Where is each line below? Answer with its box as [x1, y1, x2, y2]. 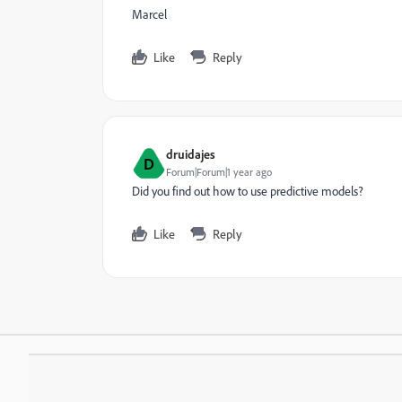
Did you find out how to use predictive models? [132, 183, 363, 199]
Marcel [132, 6, 167, 22]
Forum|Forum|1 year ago [166, 165, 272, 179]
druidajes [166, 146, 215, 162]
